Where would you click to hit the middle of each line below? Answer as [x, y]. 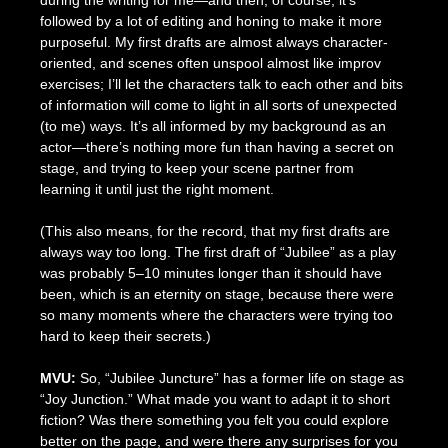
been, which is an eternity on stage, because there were [216, 293]
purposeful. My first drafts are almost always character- [213, 41]
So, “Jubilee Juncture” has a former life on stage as [239, 377]
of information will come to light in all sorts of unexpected [218, 104]
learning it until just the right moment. [156, 188]
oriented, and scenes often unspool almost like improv [210, 62]
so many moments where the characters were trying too [216, 314]
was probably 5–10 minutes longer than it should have [210, 272]
